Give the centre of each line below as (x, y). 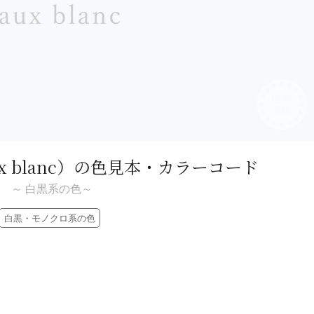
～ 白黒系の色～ (52, 189)
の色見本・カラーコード (166, 166)
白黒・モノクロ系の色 (49, 218)
